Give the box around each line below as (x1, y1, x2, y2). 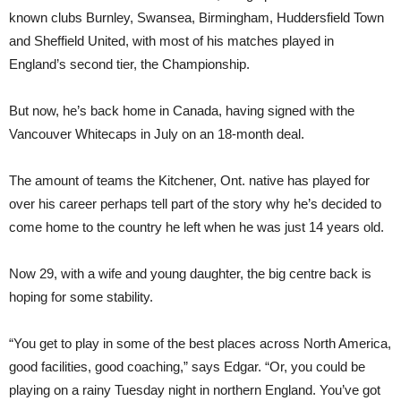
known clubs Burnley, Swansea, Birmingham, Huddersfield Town (9, 10, 384, 25)
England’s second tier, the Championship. (9, 56, 250, 72)
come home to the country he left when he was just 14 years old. (9, 219, 384, 235)
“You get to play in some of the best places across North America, (9, 336, 391, 351)
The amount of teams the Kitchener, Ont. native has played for (9, 173, 370, 188)
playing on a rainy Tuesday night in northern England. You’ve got (9, 382, 380, 397)
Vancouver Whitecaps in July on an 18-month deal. (9, 126, 304, 141)
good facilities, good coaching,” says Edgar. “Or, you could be (9, 359, 365, 374)
